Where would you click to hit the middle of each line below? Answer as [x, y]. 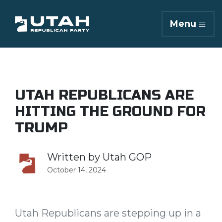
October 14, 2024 [77, 170]
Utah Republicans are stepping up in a [108, 213]
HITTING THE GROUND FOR [110, 111]
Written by [75, 157]
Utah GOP [127, 157]
